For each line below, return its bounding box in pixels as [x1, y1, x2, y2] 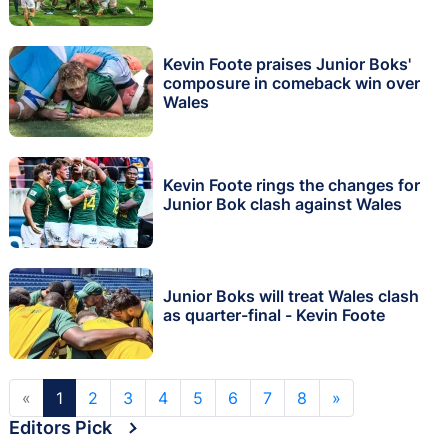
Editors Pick [9, 416, 112, 438]
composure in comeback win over [163, 73, 420, 94]
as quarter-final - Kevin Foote [163, 304, 385, 325]
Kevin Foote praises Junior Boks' [163, 54, 411, 75]
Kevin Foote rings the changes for [163, 174, 420, 195]
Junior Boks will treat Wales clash [163, 285, 419, 306]
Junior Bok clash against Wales [163, 193, 402, 214]
